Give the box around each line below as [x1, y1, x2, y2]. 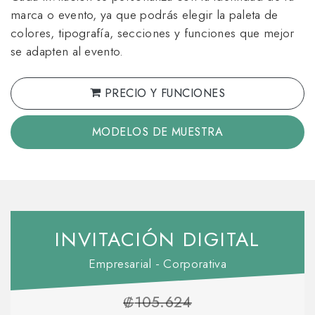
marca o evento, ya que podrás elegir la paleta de [11, 5, 278, 24]
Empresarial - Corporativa [89, 254, 226, 273]
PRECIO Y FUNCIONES [101, 84, 226, 101]
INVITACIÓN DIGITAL [55, 224, 260, 254]
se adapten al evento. [11, 41, 124, 60]
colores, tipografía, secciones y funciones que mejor [11, 23, 295, 42]
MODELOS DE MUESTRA [91, 123, 224, 140]
